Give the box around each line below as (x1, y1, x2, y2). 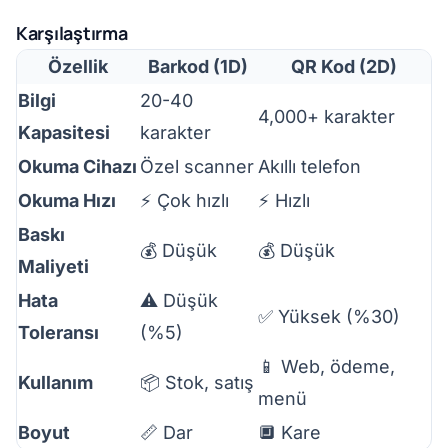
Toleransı (18, 322, 99, 343)
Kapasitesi (18, 122, 110, 143)
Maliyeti (18, 256, 89, 277)
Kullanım (18, 372, 93, 393)
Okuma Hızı (18, 190, 116, 211)
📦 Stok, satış (140, 372, 254, 393)
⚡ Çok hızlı (140, 190, 229, 211)
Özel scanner (140, 156, 254, 177)
